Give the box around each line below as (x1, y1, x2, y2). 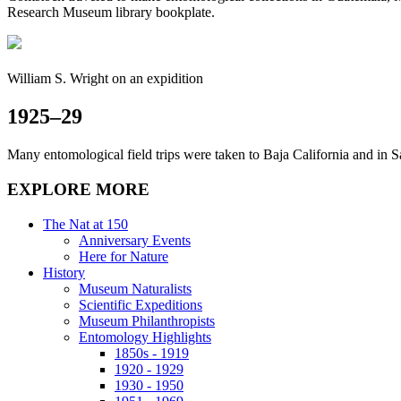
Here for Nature (79, 248, 168, 264)
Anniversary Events (79, 232, 191, 248)
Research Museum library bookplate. (7, 4, 215, 21)
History (43, 264, 85, 280)
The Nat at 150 (43, 216, 128, 232)
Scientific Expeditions (79, 296, 202, 312)
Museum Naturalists (79, 280, 192, 296)
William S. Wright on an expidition (7, 71, 203, 87)
